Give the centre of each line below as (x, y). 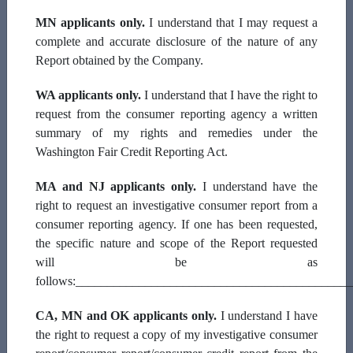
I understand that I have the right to (229, 95)
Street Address (67, 51)
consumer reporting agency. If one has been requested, (176, 224)
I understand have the (257, 186)
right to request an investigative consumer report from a (176, 205)
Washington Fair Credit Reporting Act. (132, 152)
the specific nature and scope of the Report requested (176, 243)
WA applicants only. (88, 95)
